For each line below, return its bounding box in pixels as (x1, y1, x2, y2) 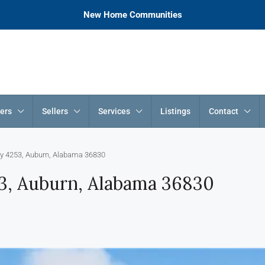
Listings (160, 106, 190, 116)
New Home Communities (83, 9, 182, 20)
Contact (209, 106, 238, 116)
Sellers (42, 106, 68, 116)
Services (98, 106, 130, 116)
